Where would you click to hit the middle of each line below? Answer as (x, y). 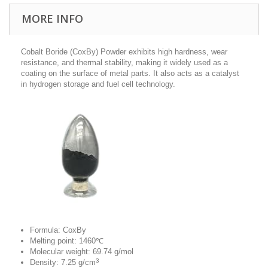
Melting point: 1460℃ (67, 241)
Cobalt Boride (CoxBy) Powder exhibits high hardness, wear (124, 52)
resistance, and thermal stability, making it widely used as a (124, 63)
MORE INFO (52, 19)
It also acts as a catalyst (196, 74)
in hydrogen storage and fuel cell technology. (98, 84)
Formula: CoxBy (58, 230)
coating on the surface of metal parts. (87, 74)
